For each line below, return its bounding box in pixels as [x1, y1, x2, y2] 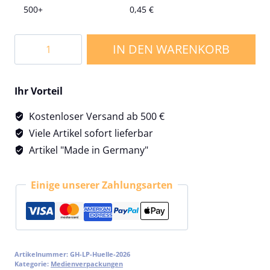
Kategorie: [14, 259, 51, 268]
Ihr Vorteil [14, 84, 63, 98]
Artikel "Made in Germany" [27, 143, 148, 157]
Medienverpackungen [51, 259, 123, 268]
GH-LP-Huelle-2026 [70, 249, 130, 259]
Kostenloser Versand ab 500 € [27, 109, 165, 123]
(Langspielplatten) [14, 135, 95, 149]
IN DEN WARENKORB [113, 40, 230, 57]
